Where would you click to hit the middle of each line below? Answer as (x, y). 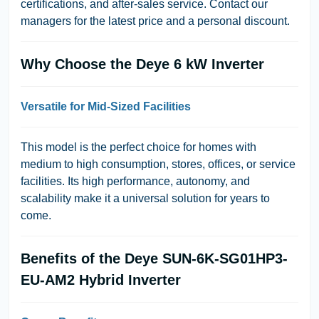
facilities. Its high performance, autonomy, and (135, 181)
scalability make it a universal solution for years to (145, 198)
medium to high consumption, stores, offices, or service (158, 164)
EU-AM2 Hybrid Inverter (101, 279)
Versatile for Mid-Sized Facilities (106, 106)
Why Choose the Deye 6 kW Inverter (142, 64)
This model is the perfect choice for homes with (138, 147)
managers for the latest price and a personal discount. (155, 21)
